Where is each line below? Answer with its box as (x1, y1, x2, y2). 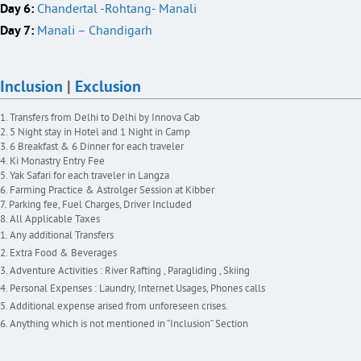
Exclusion (71, 75, 141, 97)
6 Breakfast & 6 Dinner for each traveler (10, 140, 184, 154)
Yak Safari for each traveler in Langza (10, 169, 172, 183)
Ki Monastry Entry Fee (10, 155, 105, 168)
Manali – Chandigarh (34, 23, 152, 39)
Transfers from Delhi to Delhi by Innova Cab (10, 111, 200, 125)
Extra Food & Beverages (10, 247, 117, 260)
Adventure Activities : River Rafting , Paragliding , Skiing (10, 264, 250, 278)
